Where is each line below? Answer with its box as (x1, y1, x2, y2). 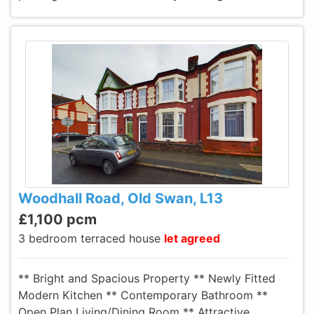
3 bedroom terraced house (18, 231, 164, 245)
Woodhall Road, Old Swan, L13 (18, 190, 223, 207)
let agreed (164, 231, 220, 245)
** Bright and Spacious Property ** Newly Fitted (18, 271, 275, 285)
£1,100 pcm (18, 211, 97, 228)
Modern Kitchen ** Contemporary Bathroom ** (18, 288, 268, 302)
